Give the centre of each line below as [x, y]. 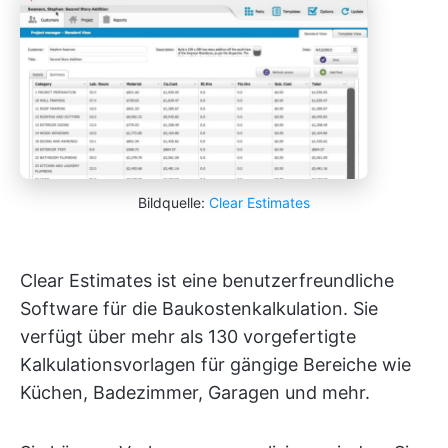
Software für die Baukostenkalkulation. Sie [199, 308]
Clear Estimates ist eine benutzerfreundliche [207, 280]
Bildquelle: [173, 202]
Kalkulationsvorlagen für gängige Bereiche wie [215, 364]
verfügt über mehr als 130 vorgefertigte [188, 336]
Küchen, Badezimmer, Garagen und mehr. [195, 392]
